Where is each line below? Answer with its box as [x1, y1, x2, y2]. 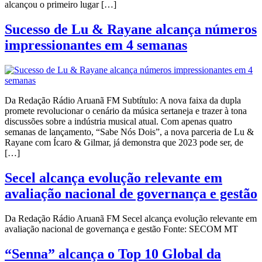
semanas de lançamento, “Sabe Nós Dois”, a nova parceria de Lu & [5, 127, 254, 137]
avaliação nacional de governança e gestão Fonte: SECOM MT [5, 224, 238, 235]
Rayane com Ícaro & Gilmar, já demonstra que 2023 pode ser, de [5, 137, 243, 148]
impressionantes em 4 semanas [5, 37, 187, 53]
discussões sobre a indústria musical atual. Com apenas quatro [5, 116, 232, 127]
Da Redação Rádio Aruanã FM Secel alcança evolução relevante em [5, 213, 257, 224]
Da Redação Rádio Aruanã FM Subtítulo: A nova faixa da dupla [5, 95, 241, 106]
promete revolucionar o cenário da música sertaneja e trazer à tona [5, 106, 247, 116]
